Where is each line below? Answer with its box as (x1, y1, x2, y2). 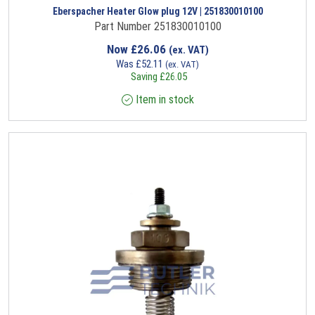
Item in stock (132, 93, 194, 107)
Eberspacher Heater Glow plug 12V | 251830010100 (52, 6, 263, 18)
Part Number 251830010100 (94, 20, 221, 34)
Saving (128, 70, 160, 84)
